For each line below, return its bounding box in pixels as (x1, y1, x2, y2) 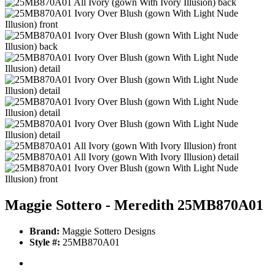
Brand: (29, 226, 60, 237)
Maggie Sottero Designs (60, 226, 155, 237)
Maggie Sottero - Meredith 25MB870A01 (5, 197, 263, 214)
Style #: (29, 237, 60, 248)
